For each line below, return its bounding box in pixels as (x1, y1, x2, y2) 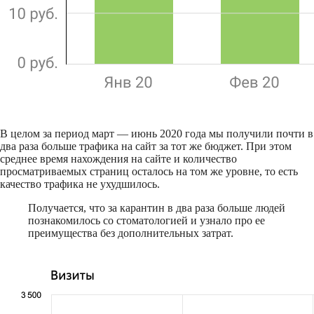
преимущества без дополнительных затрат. (28, 227, 233, 240)
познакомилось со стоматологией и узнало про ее (28, 214, 265, 227)
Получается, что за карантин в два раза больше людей (28, 202, 285, 214)
